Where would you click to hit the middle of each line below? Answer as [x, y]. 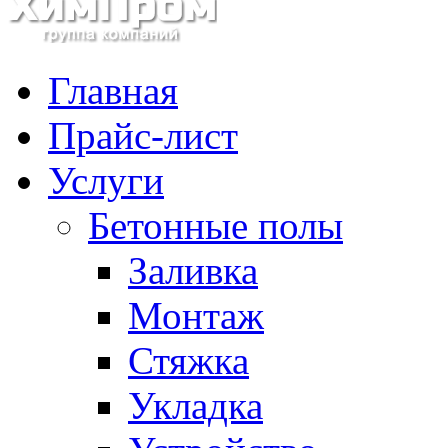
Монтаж [196, 315]
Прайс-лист [143, 135]
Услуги [106, 180]
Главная [113, 90]
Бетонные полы [215, 225]
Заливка [193, 270]
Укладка [195, 405]
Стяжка [188, 360]
